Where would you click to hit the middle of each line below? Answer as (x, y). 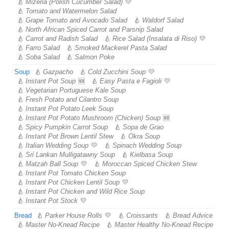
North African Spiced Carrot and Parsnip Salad (94, 29)
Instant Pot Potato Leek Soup (70, 109)
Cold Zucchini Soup (117, 72)
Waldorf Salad (163, 20)
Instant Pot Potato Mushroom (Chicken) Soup (93, 118)
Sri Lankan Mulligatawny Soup (70, 155)
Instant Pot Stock (52, 201)
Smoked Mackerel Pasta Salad (121, 48)
